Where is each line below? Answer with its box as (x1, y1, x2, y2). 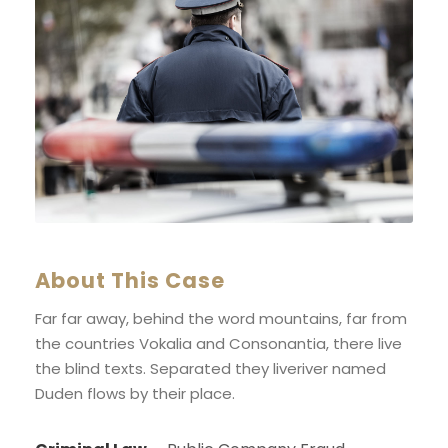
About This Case (35, 266, 225, 296)
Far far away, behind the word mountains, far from (35, 308, 407, 330)
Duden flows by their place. (35, 383, 235, 405)
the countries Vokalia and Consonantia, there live (35, 333, 402, 355)
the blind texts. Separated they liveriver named (35, 358, 386, 380)
